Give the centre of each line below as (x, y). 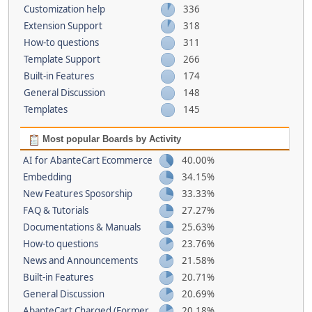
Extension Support (63, 26)
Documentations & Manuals (81, 227)
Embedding (47, 177)
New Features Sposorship (77, 194)
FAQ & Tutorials (55, 211)
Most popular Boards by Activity (110, 139)
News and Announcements (80, 261)
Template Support (62, 60)
